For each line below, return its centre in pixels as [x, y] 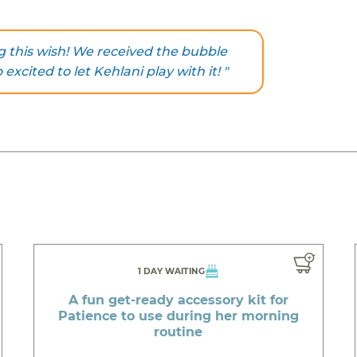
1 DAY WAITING [172, 271]
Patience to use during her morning [178, 316]
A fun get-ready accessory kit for [178, 300]
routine [178, 331]
